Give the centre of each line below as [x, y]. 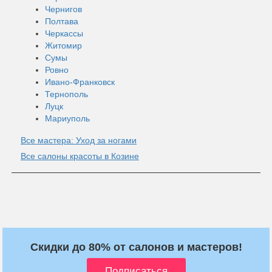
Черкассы [64, 33]
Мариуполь [67, 118]
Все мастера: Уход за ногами [79, 140]
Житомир [63, 45]
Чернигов [63, 9]
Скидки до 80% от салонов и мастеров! [136, 247]
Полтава [62, 21]
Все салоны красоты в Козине [80, 156]
